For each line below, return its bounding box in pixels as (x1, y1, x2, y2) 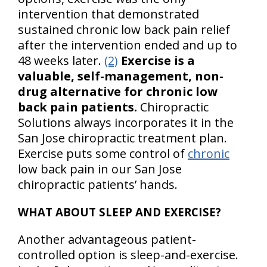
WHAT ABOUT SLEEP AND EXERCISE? (18, 204, 221, 220)
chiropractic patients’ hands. (18, 176, 178, 193)
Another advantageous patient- (18, 231, 196, 248)
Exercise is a (121, 52, 195, 69)
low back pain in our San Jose (18, 161, 182, 178)
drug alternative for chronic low (18, 83, 218, 100)
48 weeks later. (18, 52, 104, 69)
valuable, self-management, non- (18, 68, 223, 85)
